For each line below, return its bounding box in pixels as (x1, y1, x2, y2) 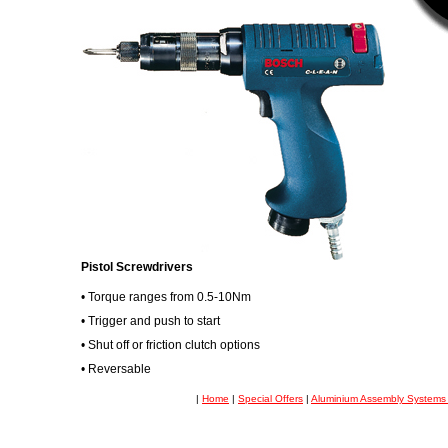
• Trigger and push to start (81, 314, 220, 328)
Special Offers (238, 393, 303, 404)
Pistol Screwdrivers (81, 260, 193, 274)
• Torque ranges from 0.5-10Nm (81, 290, 251, 304)
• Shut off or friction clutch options (81, 338, 260, 352)
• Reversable (81, 362, 151, 376)
